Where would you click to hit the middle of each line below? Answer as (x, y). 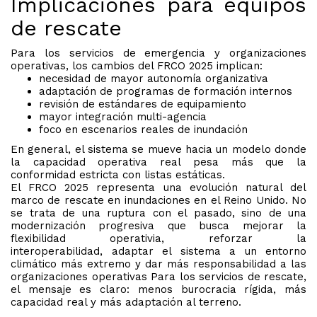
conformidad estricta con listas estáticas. (118, 175)
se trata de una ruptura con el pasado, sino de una (158, 213)
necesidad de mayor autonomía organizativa (154, 79)
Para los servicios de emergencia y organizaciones (158, 53)
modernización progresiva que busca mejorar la (158, 226)
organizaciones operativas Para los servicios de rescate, (158, 277)
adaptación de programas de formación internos (166, 92)
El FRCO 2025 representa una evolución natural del (158, 188)
